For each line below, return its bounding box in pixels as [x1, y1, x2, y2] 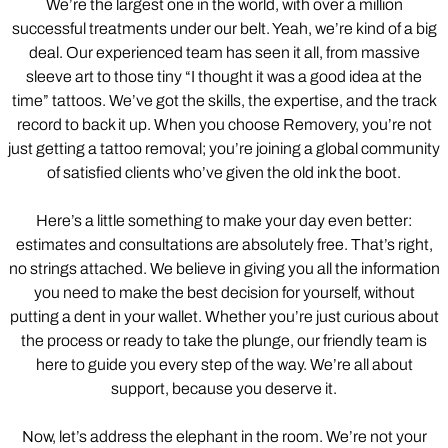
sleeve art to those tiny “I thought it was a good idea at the [26, 67, 422, 85]
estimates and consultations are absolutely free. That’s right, [15, 235, 433, 253]
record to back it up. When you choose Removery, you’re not [16, 115, 432, 133]
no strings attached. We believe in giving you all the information [8, 259, 440, 277]
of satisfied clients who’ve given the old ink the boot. [47, 163, 401, 181]
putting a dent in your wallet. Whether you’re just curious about [9, 307, 439, 325]
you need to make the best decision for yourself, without [33, 283, 415, 301]
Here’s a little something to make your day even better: [36, 211, 412, 229]
